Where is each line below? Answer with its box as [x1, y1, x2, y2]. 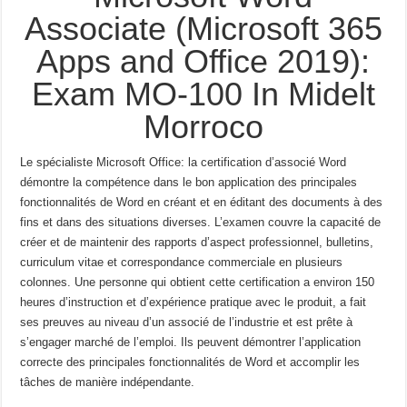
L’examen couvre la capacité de [214, 214, 382, 229]
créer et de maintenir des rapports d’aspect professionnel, [20, 234, 323, 249]
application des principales [218, 174, 358, 189]
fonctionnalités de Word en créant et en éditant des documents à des [20, 194, 383, 209]
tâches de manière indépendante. [20, 374, 195, 389]
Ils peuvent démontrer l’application [181, 334, 362, 349]
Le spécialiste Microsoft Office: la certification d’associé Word [20, 154, 347, 169]
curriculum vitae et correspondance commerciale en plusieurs [20, 254, 343, 269]
